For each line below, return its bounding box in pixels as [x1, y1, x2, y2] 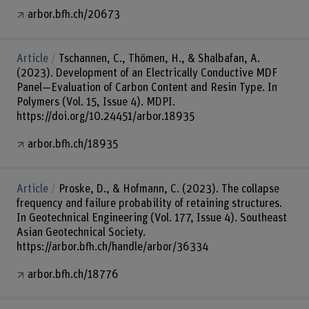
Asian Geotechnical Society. [16, 226, 146, 238]
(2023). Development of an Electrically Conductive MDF [16, 68, 278, 79]
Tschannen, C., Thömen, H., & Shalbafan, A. [58, 53, 260, 65]
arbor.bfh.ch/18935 [27, 139, 118, 150]
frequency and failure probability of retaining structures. [16, 197, 282, 209]
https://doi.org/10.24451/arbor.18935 [16, 111, 195, 123]
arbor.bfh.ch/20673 [27, 8, 120, 20]
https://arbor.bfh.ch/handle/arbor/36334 [16, 241, 208, 252]
